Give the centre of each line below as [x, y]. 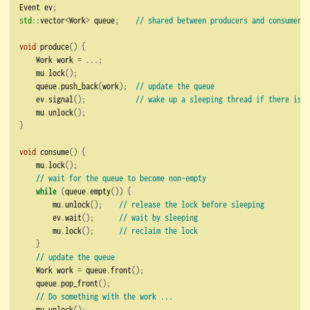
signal [61, 99]
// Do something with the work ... [104, 297]
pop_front [80, 283]
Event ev [36, 7]
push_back [80, 86]
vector [53, 20]
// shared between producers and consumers [221, 20]
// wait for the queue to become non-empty [121, 178]
